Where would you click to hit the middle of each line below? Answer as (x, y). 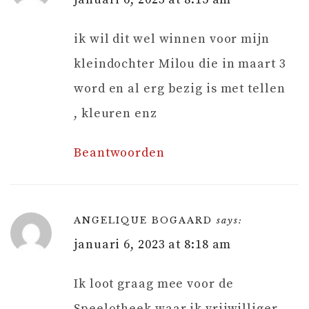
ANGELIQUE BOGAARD (143, 220)
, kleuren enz (116, 113)
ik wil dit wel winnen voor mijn (172, 39)
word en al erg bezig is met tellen (180, 88)
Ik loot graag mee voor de (154, 283)
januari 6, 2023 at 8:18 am (153, 244)
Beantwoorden (119, 152)
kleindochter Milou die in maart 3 (180, 63)
